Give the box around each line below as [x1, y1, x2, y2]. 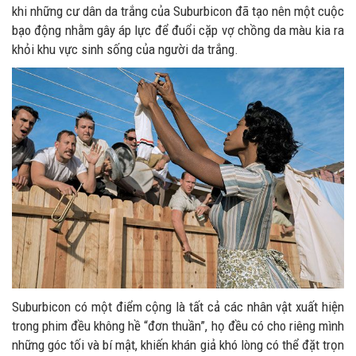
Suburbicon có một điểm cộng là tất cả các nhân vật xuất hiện [12, 299, 344, 315]
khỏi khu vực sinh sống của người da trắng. [12, 41, 238, 57]
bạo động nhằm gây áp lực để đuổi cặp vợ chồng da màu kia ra [12, 21, 344, 38]
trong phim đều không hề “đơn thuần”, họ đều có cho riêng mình [12, 318, 344, 335]
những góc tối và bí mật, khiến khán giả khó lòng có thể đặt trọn [12, 337, 344, 354]
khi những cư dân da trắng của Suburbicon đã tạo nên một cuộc [12, 2, 344, 19]
